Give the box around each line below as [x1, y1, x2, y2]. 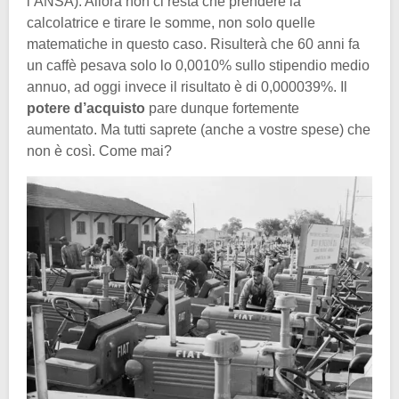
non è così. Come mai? [27, 143, 172, 159]
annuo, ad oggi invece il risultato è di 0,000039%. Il [27, 79, 347, 95]
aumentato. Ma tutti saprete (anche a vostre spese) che [27, 122, 370, 138]
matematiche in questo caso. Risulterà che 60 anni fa [27, 37, 360, 53]
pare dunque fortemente [149, 101, 299, 117]
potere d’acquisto [27, 101, 149, 117]
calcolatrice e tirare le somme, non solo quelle [27, 15, 315, 31]
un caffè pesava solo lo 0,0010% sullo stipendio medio [27, 58, 370, 74]
